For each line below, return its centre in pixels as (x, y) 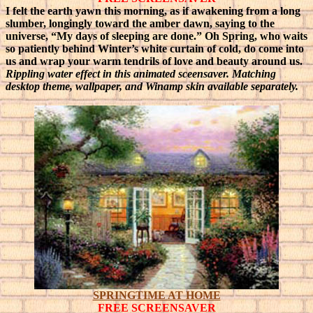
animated (154, 74)
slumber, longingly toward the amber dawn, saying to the (140, 23)
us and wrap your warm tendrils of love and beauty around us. (154, 61)
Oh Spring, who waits (256, 36)
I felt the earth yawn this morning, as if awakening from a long (153, 11)
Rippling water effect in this (70, 74)
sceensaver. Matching (226, 74)
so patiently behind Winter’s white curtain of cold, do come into (155, 49)
